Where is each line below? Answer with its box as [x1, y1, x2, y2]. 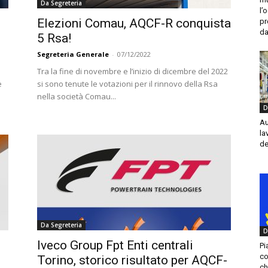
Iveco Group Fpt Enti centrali [37, 238, 193, 252]
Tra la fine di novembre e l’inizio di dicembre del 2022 [37, 66, 228, 77]
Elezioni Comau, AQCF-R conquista [37, 16, 231, 31]
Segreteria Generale [37, 50, 109, 59]
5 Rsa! [37, 31, 71, 45]
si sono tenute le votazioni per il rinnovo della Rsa [37, 78, 218, 89]
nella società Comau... [37, 91, 116, 102]
